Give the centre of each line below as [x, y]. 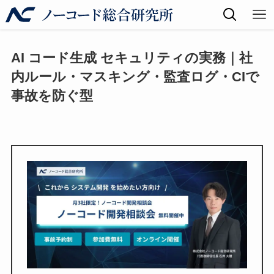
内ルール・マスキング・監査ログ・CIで [135, 76]
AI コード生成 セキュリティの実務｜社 [131, 57]
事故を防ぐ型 [52, 95]
